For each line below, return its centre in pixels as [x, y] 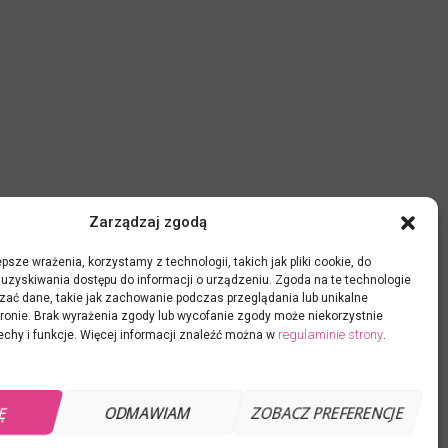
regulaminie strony [330, 334]
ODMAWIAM [148, 412]
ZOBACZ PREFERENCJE [328, 412]
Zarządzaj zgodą [147, 222]
